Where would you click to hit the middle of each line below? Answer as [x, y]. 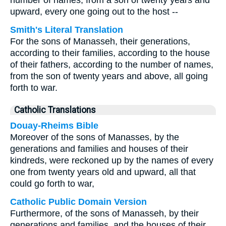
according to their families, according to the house [110, 53]
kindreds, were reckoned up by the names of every [112, 160]
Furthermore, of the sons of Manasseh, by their [104, 213]
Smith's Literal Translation [67, 30]
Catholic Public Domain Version [78, 202]
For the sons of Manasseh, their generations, [100, 41]
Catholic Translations [55, 110]
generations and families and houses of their [99, 149]
